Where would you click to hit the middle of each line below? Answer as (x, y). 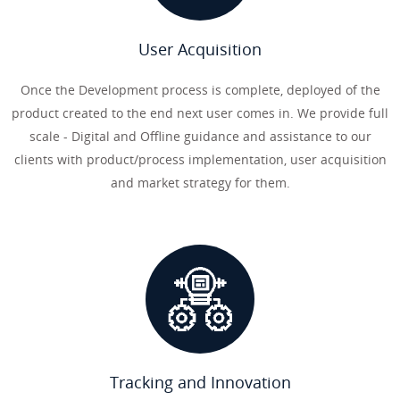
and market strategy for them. (200, 183)
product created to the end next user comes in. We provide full (200, 113)
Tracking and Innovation (200, 382)
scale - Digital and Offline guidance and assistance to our (200, 136)
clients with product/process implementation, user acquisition (200, 159)
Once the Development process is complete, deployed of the (200, 90)
